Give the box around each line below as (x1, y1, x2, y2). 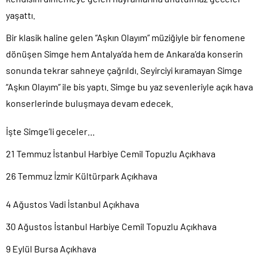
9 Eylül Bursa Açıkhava (6, 242, 96, 254)
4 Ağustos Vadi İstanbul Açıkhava (6, 198, 139, 210)
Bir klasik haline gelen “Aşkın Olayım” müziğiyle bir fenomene (6, 31, 245, 43)
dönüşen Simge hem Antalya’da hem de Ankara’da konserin (6, 48, 243, 59)
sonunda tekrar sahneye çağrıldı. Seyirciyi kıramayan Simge (6, 64, 242, 76)
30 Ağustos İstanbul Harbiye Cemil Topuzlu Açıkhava (6, 220, 217, 232)
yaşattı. (6, 9, 35, 21)
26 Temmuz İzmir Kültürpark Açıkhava (6, 170, 157, 181)
